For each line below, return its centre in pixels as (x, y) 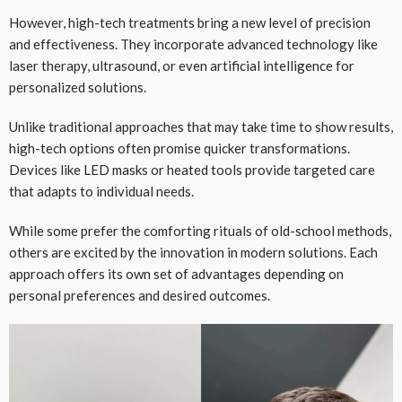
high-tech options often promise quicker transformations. (179, 148)
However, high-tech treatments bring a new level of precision (190, 22)
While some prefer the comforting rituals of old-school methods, (200, 230)
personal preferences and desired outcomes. (140, 295)
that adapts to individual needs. (101, 191)
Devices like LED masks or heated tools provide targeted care (192, 169)
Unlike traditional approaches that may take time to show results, (201, 126)
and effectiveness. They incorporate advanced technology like (193, 44)
